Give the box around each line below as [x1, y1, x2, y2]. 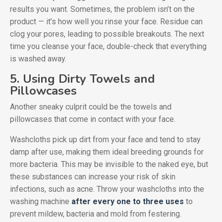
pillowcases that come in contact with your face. [10, 114, 175, 124]
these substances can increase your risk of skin [10, 171, 175, 181]
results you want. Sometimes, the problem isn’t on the [10, 4, 195, 14]
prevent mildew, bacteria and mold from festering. [10, 209, 181, 219]
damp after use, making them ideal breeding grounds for [10, 147, 204, 157]
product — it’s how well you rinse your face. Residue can [10, 16, 203, 26]
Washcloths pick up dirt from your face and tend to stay [10, 134, 201, 144]
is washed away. [10, 54, 66, 63]
